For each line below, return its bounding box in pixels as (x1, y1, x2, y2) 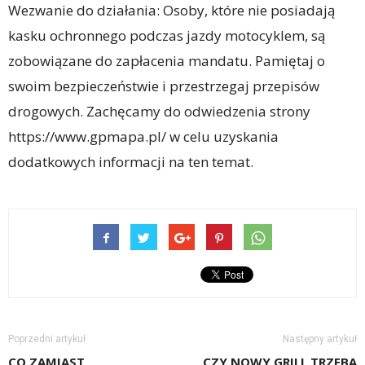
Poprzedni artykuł (8, 333, 86, 345)
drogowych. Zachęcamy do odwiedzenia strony (8, 102, 310, 121)
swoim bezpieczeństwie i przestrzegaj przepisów (8, 77, 319, 95)
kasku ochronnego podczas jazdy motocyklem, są (8, 26, 325, 45)
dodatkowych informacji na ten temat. (8, 152, 253, 171)
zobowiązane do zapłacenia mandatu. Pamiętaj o (8, 51, 325, 70)
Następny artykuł (283, 333, 357, 345)
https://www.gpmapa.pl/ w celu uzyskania (8, 127, 279, 146)
